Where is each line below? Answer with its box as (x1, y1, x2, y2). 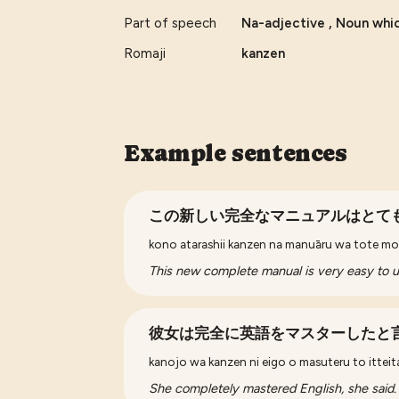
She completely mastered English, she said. (149, 379, 397, 396)
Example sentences (124, 139, 347, 167)
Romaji (124, 45, 167, 61)
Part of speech (124, 14, 217, 31)
